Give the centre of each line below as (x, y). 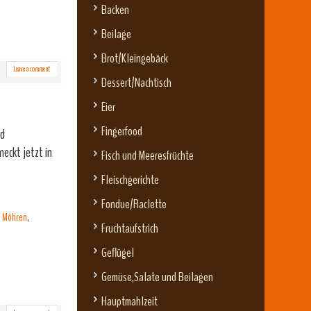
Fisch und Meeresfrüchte (148, 156)
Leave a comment (32, 69)
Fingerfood (122, 132)
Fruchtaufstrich (130, 229)
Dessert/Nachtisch (136, 83)
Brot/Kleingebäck (135, 59)
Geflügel (118, 253)
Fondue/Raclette (134, 204)
